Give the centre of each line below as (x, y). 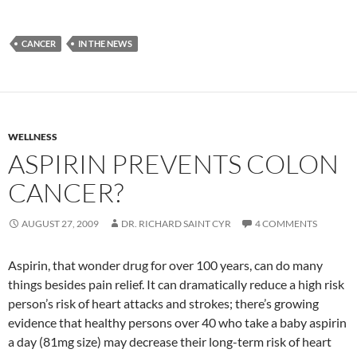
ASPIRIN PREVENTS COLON (173, 164)
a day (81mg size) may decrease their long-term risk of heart (170, 342)
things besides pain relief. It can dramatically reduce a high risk (176, 284)
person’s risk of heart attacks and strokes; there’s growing (163, 304)
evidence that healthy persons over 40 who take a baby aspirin (177, 323)
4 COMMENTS (286, 224)
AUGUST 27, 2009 (60, 224)
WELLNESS (33, 137)
